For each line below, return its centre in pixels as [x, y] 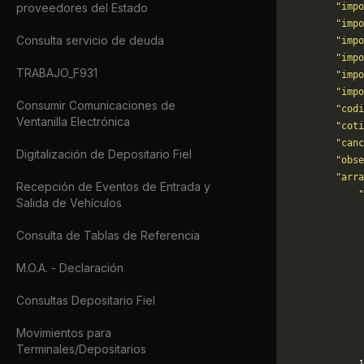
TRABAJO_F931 [57, 73]
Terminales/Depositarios [81, 349]
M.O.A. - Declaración [70, 268]
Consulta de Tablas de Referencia [108, 235]
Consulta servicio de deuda [90, 40]
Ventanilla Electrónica [73, 121]
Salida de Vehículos [69, 203]
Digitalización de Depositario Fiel [104, 154]
